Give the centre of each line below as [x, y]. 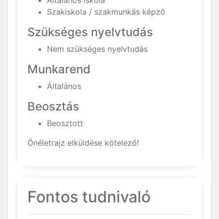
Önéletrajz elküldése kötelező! [83, 143]
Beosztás [53, 106]
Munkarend [59, 69]
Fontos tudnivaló [89, 197]
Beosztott [65, 123]
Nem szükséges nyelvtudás [97, 49]
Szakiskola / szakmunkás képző [106, 12]
